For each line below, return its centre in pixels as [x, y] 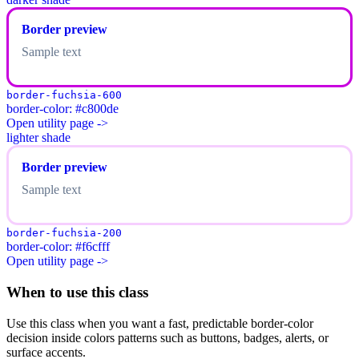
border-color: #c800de [63, 109]
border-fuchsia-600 [64, 95]
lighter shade [38, 138]
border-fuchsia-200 [64, 233]
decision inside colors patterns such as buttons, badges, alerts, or [167, 337]
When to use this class [77, 292]
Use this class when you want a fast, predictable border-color [160, 323]
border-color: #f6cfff [58, 247]
